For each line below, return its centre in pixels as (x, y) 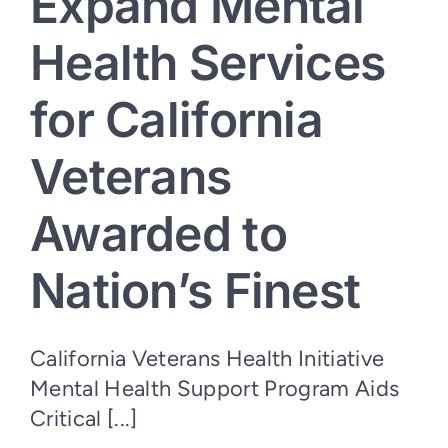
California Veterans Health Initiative (207, 359)
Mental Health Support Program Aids (215, 389)
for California (176, 120)
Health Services (208, 63)
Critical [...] (84, 419)
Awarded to (158, 234)
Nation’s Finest (195, 291)
